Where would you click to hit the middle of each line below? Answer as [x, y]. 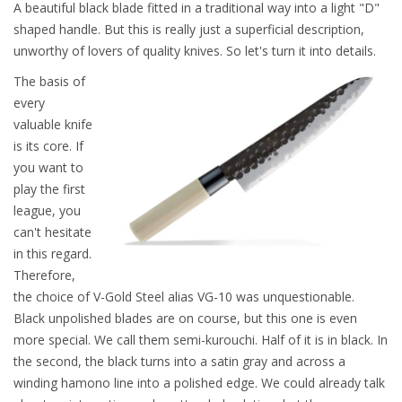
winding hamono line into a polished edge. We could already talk [199, 383]
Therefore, [44, 275]
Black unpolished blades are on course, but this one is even [185, 319]
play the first [49, 189]
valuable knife [53, 125]
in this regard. [52, 254]
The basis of [49, 82]
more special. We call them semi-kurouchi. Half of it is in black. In [201, 340]
